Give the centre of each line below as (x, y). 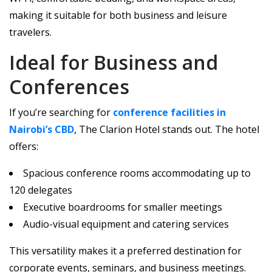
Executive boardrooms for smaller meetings (123, 207)
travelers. (30, 32)
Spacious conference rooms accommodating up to (137, 173)
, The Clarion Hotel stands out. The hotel (167, 129)
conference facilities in (169, 112)
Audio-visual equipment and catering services (126, 224)
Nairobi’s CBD (42, 129)
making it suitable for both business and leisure (118, 15)
